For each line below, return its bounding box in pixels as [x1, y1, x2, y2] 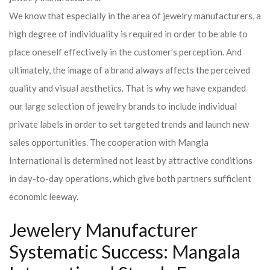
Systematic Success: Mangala [9, 240, 240, 263]
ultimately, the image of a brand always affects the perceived [9, 64, 250, 75]
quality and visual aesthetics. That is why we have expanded [9, 83, 246, 93]
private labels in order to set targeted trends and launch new [9, 119, 249, 130]
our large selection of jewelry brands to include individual [9, 101, 237, 111]
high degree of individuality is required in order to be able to [9, 28, 248, 39]
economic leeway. [9, 191, 78, 202]
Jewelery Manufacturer [9, 219, 198, 241]
